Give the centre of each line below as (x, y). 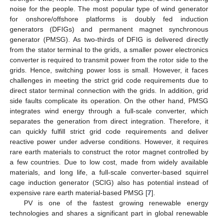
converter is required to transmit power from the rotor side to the (109, 60)
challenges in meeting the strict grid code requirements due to (109, 80)
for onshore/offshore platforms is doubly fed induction (109, 19)
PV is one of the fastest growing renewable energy (116, 203)
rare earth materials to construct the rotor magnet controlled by (109, 152)
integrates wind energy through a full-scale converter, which (109, 111)
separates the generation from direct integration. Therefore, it (109, 121)
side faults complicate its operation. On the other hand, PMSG (109, 100)
